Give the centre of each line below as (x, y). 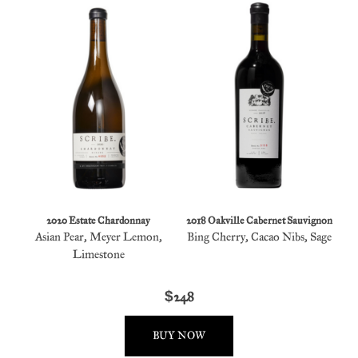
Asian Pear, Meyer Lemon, (98, 237)
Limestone (98, 254)
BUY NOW (179, 335)
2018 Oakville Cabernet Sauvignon (260, 221)
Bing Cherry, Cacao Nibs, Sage (260, 237)
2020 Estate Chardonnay (99, 221)
